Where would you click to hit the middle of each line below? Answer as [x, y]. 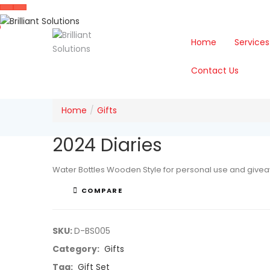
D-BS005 [92, 231]
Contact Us [215, 70]
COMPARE [102, 191]
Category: [77, 249]
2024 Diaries [107, 145]
